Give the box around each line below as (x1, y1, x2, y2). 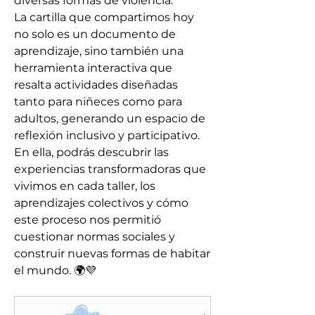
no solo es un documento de (14, 27, 176, 41)
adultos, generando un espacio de (14, 112, 205, 125)
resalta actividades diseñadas (14, 78, 178, 91)
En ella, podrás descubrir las (14, 146, 169, 159)
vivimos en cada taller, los (14, 179, 155, 193)
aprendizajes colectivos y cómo (14, 196, 188, 210)
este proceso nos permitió (14, 213, 161, 226)
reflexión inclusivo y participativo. (14, 129, 200, 142)
